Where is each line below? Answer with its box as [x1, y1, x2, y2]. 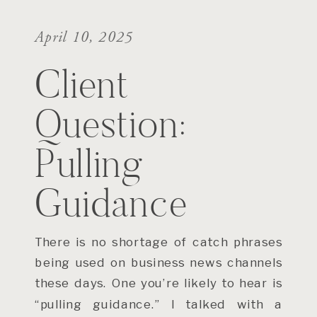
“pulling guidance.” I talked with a [35, 296, 282, 311]
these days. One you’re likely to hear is [35, 275, 282, 291]
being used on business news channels [35, 254, 282, 270]
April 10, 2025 [35, 28, 134, 47]
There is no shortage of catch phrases [35, 234, 282, 249]
